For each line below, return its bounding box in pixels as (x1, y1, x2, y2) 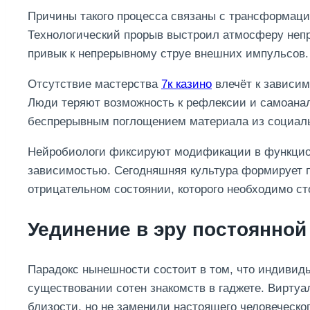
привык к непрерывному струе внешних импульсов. (28, 47, 309, 61)
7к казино (161, 77, 212, 91)
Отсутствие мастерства (28, 77, 161, 91)
